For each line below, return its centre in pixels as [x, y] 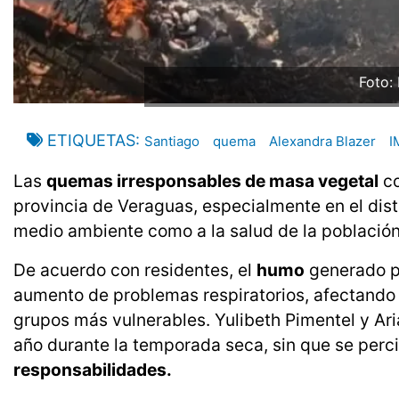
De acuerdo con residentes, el [135, 270]
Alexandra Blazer [322, 142]
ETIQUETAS [91, 141]
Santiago [172, 142]
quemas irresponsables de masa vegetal [212, 181]
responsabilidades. [93, 370]
